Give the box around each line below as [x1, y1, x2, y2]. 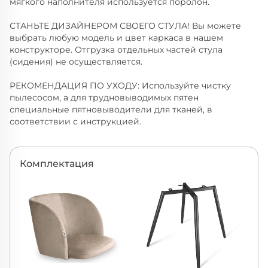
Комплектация [20, 158, 94, 170]
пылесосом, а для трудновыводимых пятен [10, 92, 199, 103]
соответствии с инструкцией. [10, 116, 141, 127]
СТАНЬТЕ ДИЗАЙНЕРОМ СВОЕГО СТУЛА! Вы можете [10, 20, 241, 32]
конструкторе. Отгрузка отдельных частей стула [10, 44, 223, 56]
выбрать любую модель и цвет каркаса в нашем [10, 32, 223, 44]
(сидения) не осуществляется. [10, 56, 142, 68]
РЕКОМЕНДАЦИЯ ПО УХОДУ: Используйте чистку [10, 80, 231, 92]
